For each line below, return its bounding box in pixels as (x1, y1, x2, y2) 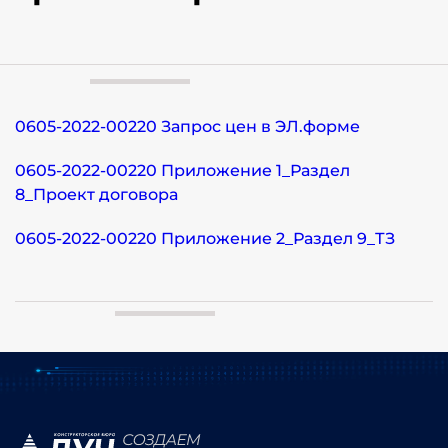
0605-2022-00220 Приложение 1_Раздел (15, 161, 350, 180)
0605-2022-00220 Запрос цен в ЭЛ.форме (15, 117, 360, 136)
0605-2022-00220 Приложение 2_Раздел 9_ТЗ (15, 229, 395, 248)
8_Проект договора (15, 185, 178, 204)
